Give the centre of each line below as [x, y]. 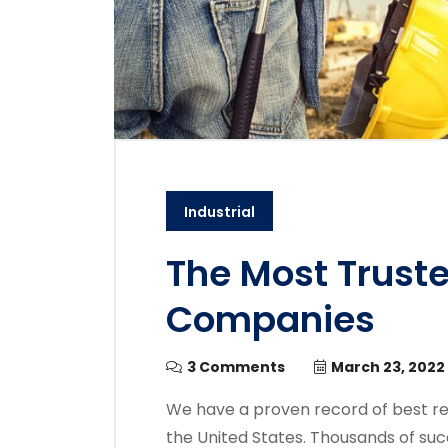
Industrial [219, 211]
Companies [270, 319]
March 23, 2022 [388, 366]
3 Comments [236, 366]
